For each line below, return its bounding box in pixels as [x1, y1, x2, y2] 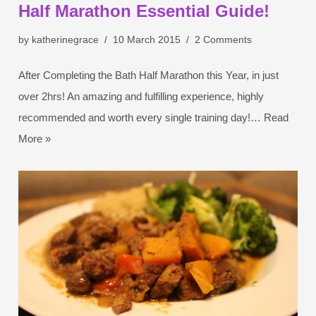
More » [18, 132, 51, 145]
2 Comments [195, 34, 253, 45]
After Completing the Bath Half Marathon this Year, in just [18, 68, 279, 81]
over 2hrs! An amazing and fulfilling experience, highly [18, 90, 265, 102]
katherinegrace [32, 34, 99, 45]
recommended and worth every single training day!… [18, 111, 265, 123]
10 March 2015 [113, 34, 181, 45]
